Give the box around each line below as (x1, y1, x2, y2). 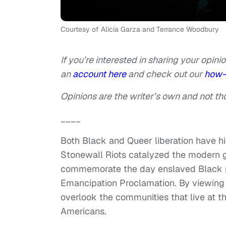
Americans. (61, 205, 106, 217)
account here (73, 68, 128, 80)
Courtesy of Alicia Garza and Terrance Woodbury (61, 25, 219, 34)
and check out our (128, 68, 204, 80)
